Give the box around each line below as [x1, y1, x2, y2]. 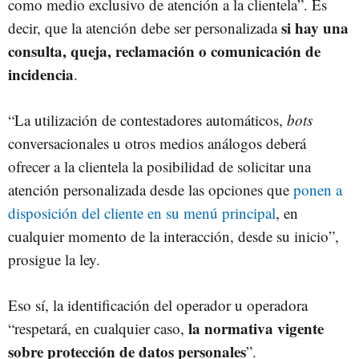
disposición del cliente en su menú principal [8, 202, 276, 223]
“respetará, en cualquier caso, [8, 317, 184, 338]
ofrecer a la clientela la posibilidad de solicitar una [8, 155, 311, 176]
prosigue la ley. [8, 248, 100, 269]
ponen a [293, 179, 342, 200]
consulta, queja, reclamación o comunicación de [8, 39, 321, 62]
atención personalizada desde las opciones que [8, 179, 293, 200]
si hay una [281, 16, 349, 38]
